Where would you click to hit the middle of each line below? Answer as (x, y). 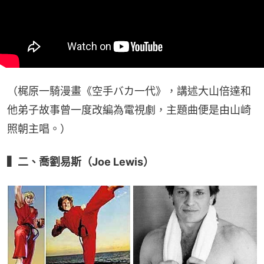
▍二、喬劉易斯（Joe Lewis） (80, 162)
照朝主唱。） (39, 129)
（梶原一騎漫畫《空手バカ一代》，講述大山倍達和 (129, 91)
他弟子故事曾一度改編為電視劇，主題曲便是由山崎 (129, 110)
